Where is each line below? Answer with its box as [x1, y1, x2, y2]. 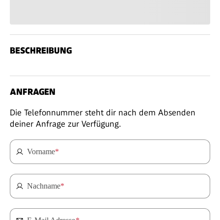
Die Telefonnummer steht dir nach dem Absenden [10, 107, 195, 117]
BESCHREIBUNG [10, 45, 72, 55]
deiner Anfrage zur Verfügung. [10, 118, 121, 129]
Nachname [27, 181, 60, 190]
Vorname [27, 147, 55, 156]
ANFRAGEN [10, 86, 55, 97]
